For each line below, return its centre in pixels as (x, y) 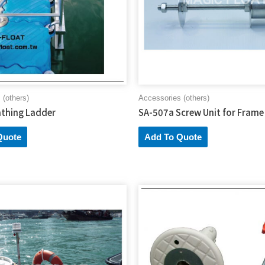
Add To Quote (173, 137)
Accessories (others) (174, 98)
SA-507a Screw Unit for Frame (201, 112)
